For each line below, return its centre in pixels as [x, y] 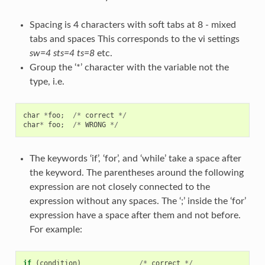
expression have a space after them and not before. [135, 215]
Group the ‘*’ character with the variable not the [129, 67]
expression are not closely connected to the [119, 187]
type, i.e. [47, 81]
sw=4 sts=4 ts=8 [62, 53]
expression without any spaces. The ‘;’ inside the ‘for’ [138, 201]
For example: [56, 229]
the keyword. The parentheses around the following [136, 172]
